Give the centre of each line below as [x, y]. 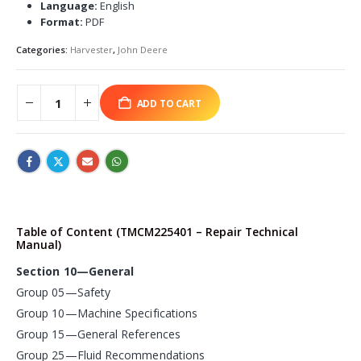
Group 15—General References [98, 334]
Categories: [43, 50]
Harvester [91, 50]
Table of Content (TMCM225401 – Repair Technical [157, 231]
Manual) [39, 244]
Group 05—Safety [64, 292]
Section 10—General [75, 271]
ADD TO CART [169, 103]
